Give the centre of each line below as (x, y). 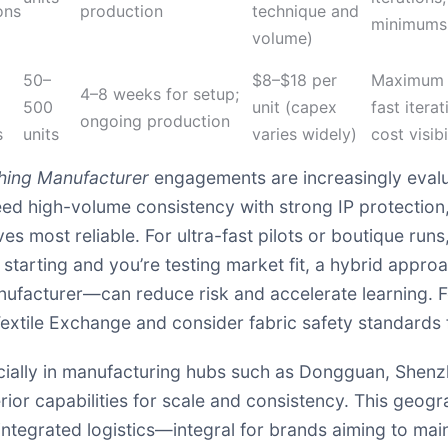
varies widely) (304, 134)
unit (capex (294, 107)
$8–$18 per (294, 80)
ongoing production (155, 121)
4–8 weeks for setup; (159, 94)
